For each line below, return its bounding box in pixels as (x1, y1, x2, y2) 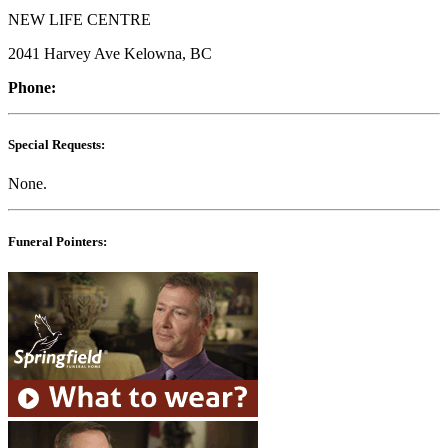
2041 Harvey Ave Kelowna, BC (8, 45, 212, 63)
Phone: (8, 79, 56, 97)
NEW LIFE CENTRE (8, 11, 151, 29)
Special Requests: (8, 137, 105, 153)
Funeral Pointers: (8, 233, 107, 249)
